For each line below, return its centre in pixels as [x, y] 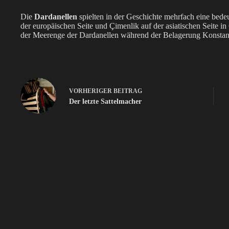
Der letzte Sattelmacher [105, 101]
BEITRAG [128, 91]
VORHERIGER [91, 91]
